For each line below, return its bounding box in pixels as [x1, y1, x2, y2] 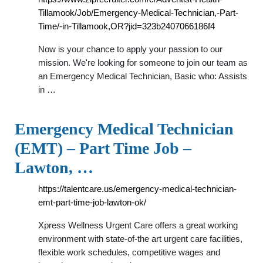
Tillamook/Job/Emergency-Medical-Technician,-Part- [38, 8, 238, 18]
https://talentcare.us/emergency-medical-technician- [38, 184, 237, 194]
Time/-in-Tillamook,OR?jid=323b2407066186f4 [38, 21, 215, 31]
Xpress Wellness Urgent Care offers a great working [38, 220, 238, 230]
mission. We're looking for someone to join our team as [38, 58, 248, 68]
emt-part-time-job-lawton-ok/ [38, 197, 146, 207]
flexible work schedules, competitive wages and [38, 247, 220, 257]
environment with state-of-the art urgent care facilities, [38, 234, 242, 244]
